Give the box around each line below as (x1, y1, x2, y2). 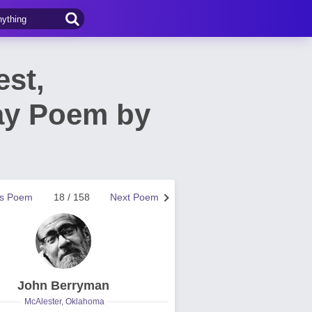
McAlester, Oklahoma (24, 297, 104, 306)
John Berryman (17, 279, 109, 292)
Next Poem (110, 192, 159, 203)
